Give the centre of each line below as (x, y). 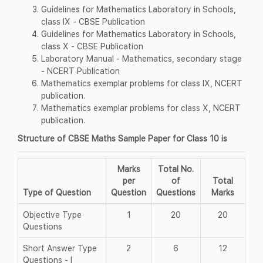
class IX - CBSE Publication (93, 21)
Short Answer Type (60, 248)
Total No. (176, 168)
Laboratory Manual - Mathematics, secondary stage (141, 58)
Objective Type (52, 214)
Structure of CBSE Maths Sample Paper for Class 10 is (122, 138)
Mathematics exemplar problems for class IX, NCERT (142, 83)
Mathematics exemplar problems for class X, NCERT (141, 107)
